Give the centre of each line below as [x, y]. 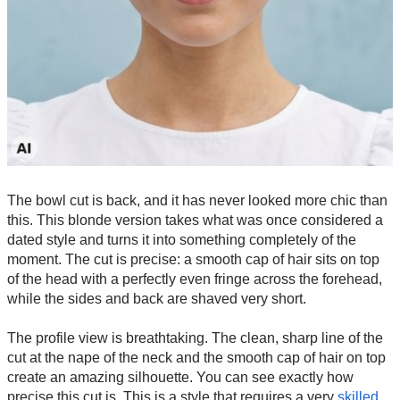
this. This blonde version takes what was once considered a [195, 221]
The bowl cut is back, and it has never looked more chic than [197, 201]
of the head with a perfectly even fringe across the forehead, [195, 279]
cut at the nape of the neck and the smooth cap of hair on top [196, 358]
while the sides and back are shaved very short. [157, 299]
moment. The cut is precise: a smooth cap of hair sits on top [193, 260]
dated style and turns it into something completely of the [182, 240]
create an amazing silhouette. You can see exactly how [180, 378]
